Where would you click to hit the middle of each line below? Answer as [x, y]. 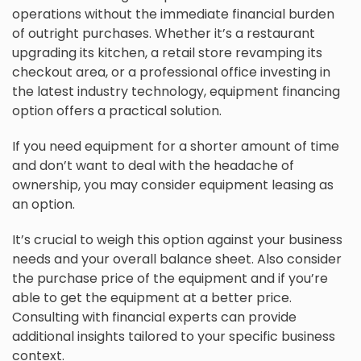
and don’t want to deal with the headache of [153, 166]
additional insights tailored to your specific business [174, 337]
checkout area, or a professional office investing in [171, 73]
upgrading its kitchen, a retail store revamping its [167, 53]
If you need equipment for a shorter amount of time [176, 147]
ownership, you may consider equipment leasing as [173, 185]
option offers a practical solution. [117, 111]
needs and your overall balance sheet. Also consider [177, 259]
